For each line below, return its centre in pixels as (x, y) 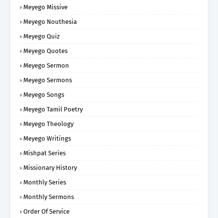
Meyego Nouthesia (50, 21)
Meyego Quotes (45, 51)
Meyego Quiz (42, 36)
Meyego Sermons (48, 80)
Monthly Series (45, 182)
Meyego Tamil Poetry (53, 109)
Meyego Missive (45, 7)
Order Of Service (46, 211)
